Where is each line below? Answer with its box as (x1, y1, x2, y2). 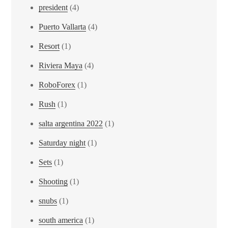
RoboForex (39, 80, 76, 90)
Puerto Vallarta (39, 22, 87, 32)
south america (39, 216, 83, 225)
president (39, 3, 68, 12)
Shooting (39, 177, 68, 186)
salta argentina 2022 (39, 119, 103, 128)
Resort (39, 42, 60, 51)
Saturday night (39, 138, 86, 148)
